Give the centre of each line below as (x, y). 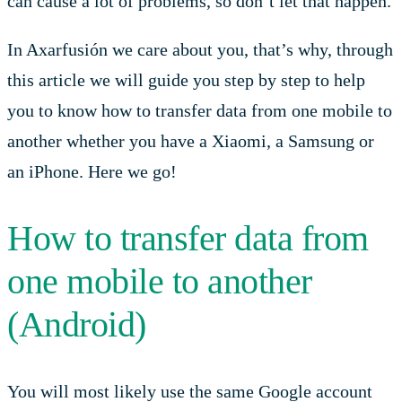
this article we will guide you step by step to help (186, 80)
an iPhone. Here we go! (92, 172)
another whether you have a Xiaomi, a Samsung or (191, 141)
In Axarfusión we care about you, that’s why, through (200, 50)
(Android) (77, 324)
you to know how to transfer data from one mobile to (200, 111)
